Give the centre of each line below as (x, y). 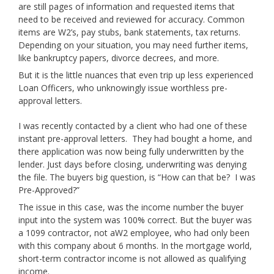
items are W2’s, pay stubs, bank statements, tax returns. (129, 32)
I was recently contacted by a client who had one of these (133, 126)
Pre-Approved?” (49, 190)
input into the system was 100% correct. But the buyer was (135, 220)
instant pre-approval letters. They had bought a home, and (135, 139)
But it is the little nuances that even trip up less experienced (136, 75)
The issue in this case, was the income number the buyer (131, 207)
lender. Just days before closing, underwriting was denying (132, 164)
